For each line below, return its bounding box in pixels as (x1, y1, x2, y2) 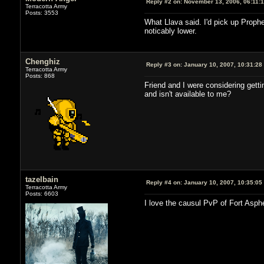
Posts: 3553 (25, 9, 58, 16)
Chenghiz (25, 57, 60, 66)
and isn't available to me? (144, 89, 231, 98)
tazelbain (25, 174, 58, 184)
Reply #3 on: (146, 61, 182, 68)
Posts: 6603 (25, 190, 58, 197)
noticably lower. (144, 26, 197, 35)
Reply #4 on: (146, 179, 182, 186)
